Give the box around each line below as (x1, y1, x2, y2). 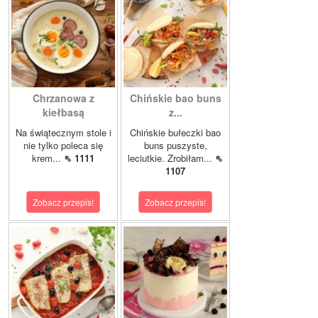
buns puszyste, (143, 138, 207, 153)
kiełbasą (42, 105, 84, 120)
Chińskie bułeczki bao (130, 126, 221, 140)
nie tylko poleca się (23, 138, 103, 153)
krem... (32, 151, 64, 165)
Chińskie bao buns (129, 91, 221, 106)
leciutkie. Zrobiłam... (128, 151, 215, 165)
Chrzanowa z (32, 91, 94, 106)
